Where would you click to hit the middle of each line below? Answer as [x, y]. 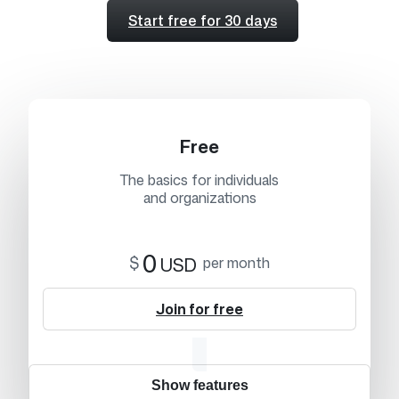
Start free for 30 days [203, 21]
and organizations [199, 198]
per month [237, 262]
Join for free [199, 309]
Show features [199, 385]
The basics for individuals [199, 180]
